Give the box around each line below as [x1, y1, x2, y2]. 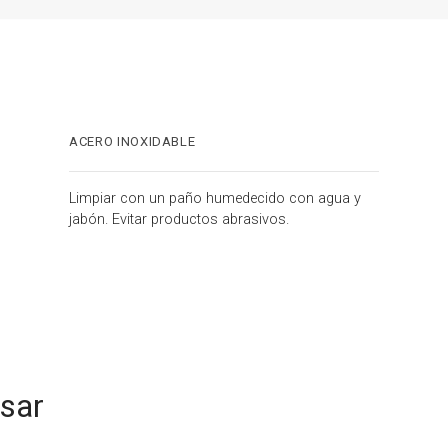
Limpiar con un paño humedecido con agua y [69, 189, 361, 207]
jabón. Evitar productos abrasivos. [69, 210, 289, 228]
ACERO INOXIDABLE [69, 133, 196, 149]
